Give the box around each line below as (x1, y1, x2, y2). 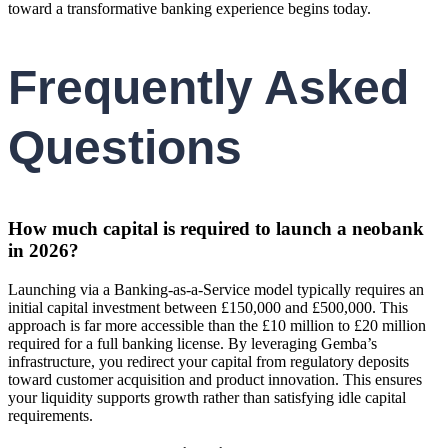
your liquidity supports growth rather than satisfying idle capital (8, 388, 406, 406)
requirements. (8, 406, 93, 424)
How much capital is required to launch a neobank (8, 218, 424, 240)
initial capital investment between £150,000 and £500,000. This (8, 298, 408, 316)
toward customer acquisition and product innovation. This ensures (8, 370, 422, 388)
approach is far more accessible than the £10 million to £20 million (8, 316, 426, 334)
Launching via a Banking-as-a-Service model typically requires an (8, 280, 424, 298)
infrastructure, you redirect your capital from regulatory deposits (8, 352, 409, 370)
